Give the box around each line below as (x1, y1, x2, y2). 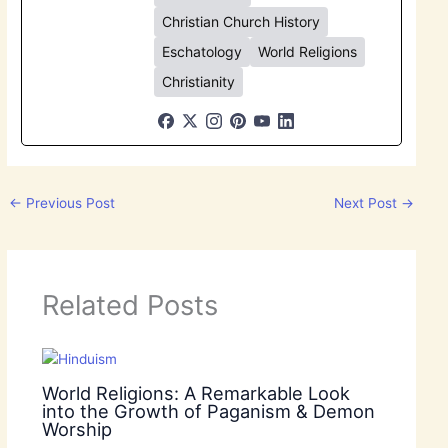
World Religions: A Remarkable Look (41, 381, 350, 404)
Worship (41, 417, 112, 440)
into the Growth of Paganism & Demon (41, 399, 375, 422)
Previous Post (22, 194, 116, 211)
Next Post (333, 194, 401, 211)
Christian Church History (162, 12, 321, 30)
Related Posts (41, 288, 218, 323)
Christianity (162, 72, 236, 90)
